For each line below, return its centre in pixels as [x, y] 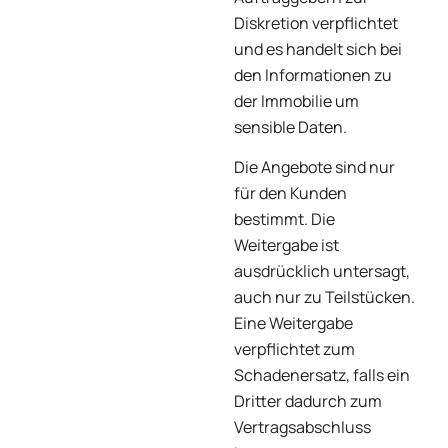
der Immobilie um [296, 100]
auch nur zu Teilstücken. [324, 297]
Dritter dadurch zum [308, 401]
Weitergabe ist [286, 245]
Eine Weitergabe [293, 323]
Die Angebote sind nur [314, 167]
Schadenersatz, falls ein [322, 375]
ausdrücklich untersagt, [322, 271]
